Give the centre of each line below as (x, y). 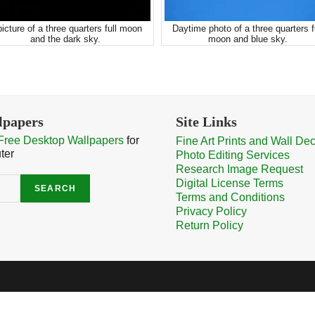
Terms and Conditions (230, 197)
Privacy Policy (211, 211)
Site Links (206, 122)
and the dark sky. (65, 39)
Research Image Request (239, 169)
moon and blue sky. (248, 39)
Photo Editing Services (233, 155)
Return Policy (210, 225)
